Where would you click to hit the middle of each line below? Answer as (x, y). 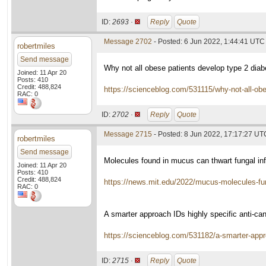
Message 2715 (128, 134)
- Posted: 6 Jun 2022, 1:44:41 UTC (208, 42)
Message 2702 (128, 42)
